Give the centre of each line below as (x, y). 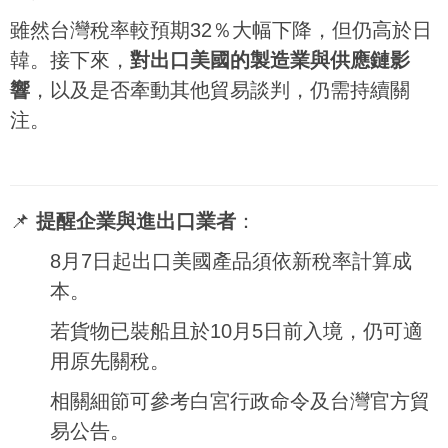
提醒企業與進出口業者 (136, 221)
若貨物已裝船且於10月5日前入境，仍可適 (236, 331)
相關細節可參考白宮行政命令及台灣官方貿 (240, 401)
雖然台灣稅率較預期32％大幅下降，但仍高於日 (221, 30)
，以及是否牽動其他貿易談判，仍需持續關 (220, 90)
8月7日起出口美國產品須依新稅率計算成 (231, 261)
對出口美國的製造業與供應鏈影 (270, 60)
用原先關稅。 (110, 361)
